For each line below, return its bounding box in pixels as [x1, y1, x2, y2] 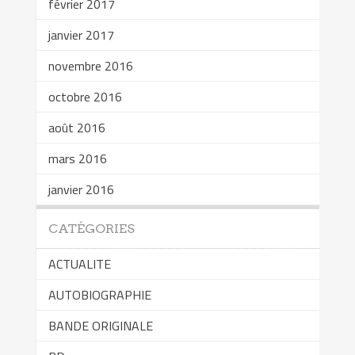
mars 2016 [48, 148, 107, 168]
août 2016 [48, 117, 105, 137]
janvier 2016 [48, 179, 114, 199]
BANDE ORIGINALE [48, 315, 153, 335]
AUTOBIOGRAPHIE [48, 284, 151, 304]
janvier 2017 [48, 25, 114, 44]
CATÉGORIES [48, 220, 135, 236]
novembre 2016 [48, 55, 133, 75]
